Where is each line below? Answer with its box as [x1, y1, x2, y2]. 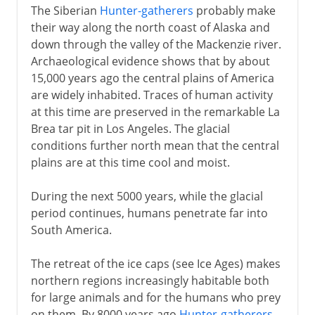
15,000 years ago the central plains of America [30, 70, 274, 86]
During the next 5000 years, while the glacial [30, 188, 263, 204]
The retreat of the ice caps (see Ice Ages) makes [30, 255, 281, 271]
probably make [193, 2, 276, 18]
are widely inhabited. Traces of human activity [30, 86, 273, 103]
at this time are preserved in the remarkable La [30, 103, 280, 120]
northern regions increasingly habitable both [30, 272, 269, 288]
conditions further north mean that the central [30, 137, 279, 153]
